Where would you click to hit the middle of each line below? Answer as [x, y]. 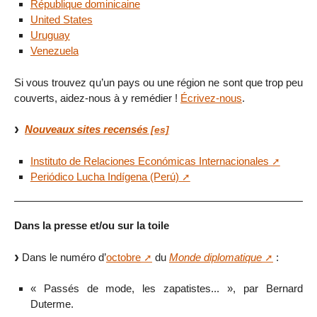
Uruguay [50, 35]
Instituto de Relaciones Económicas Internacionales [149, 161]
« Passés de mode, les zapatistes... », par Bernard [166, 289]
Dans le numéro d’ [63, 257]
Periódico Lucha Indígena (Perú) [104, 177]
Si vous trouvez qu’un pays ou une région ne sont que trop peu [158, 82]
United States [61, 19]
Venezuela [54, 50]
